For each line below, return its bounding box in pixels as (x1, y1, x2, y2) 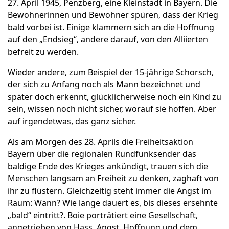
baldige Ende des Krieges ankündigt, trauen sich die (8, 161, 208, 172)
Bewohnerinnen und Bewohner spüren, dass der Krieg (8, 9, 218, 21)
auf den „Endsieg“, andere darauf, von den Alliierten (8, 34, 208, 45)
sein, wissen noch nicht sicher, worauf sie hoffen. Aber (8, 103, 216, 115)
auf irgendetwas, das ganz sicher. (8, 116, 136, 127)
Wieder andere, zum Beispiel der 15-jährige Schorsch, (8, 66, 214, 78)
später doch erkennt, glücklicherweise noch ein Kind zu (8, 91, 221, 103)
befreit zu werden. (8, 46, 79, 58)
